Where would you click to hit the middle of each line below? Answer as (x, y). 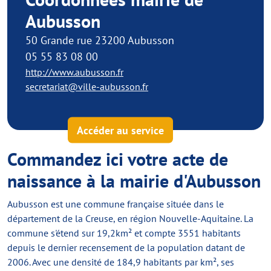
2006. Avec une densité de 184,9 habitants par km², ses (121, 262)
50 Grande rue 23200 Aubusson (100, 40)
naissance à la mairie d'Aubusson (134, 181)
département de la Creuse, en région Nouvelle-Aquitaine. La (130, 218)
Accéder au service (120, 130)
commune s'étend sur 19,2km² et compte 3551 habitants (124, 233)
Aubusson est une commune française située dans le (116, 204)
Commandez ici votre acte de (118, 159)
